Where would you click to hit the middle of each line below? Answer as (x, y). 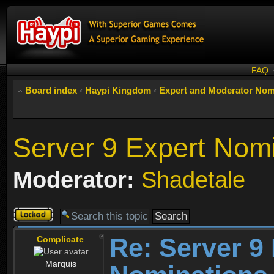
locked (26, 223)
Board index (51, 90)
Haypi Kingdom (118, 90)
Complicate (60, 239)
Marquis (61, 264)
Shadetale (193, 180)
